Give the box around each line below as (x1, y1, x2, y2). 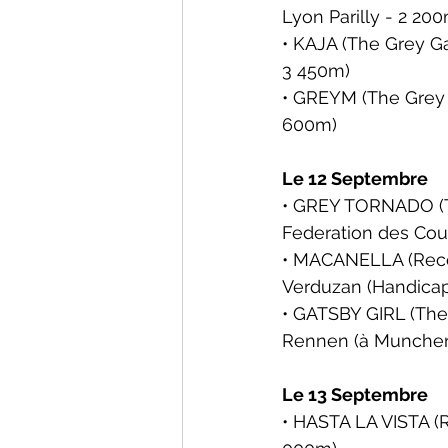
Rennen (282, 330, 354, 351)
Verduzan (282, 276, 367, 297)
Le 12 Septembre (282, 168, 428, 189)
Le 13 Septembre (282, 384, 428, 405)
